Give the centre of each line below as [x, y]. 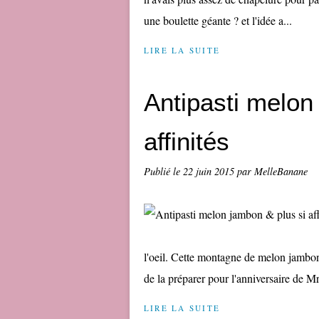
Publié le [163, 171]
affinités [187, 141]
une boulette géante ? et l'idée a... [218, 20]
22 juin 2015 [210, 171]
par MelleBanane [272, 171]
